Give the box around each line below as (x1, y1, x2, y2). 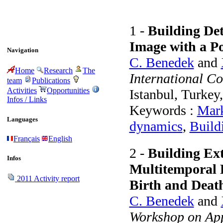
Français (13, 134, 40, 143)
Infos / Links (7, 95, 47, 104)
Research (44, 66, 73, 75)
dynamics (129, 118, 183, 134)
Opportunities (47, 86, 90, 95)
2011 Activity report (15, 174, 80, 183)
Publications (32, 76, 70, 85)
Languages (7, 115, 38, 123)
